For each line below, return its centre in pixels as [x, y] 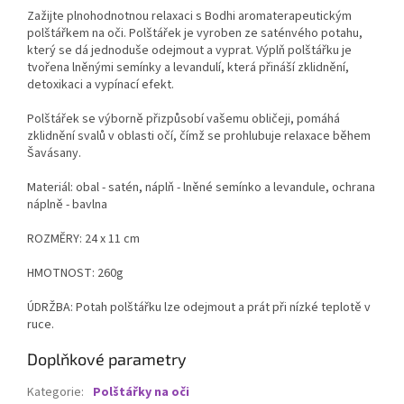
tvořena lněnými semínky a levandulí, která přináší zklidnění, [188, 67]
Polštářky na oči [141, 392]
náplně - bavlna [67, 204]
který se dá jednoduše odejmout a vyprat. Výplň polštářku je [189, 50]
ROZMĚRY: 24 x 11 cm [83, 239]
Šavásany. [54, 153]
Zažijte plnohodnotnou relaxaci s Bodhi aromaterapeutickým [189, 16]
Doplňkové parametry [107, 358]
